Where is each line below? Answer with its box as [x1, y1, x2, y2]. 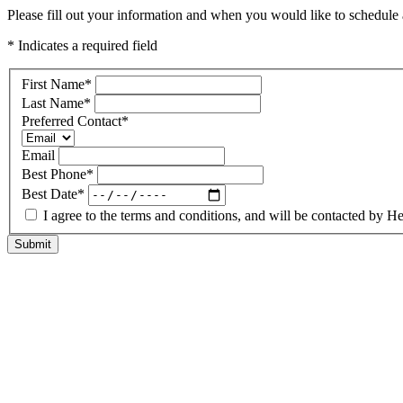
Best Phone [22, 166, 86, 182]
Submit [14, 237, 51, 251]
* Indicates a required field [7, 38, 157, 53]
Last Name [22, 94, 84, 111]
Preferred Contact [22, 112, 121, 129]
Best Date [22, 186, 77, 202]
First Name [22, 76, 85, 92]
